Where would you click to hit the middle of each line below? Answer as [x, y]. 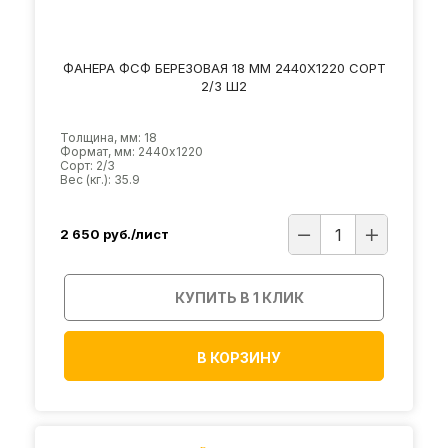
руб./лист [136, 234]
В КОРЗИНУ [239, 357]
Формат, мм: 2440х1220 [131, 151]
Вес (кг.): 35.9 [100, 179]
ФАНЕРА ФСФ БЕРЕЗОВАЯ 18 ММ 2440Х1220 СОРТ [224, 67]
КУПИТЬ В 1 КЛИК [239, 297]
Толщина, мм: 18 [108, 137]
